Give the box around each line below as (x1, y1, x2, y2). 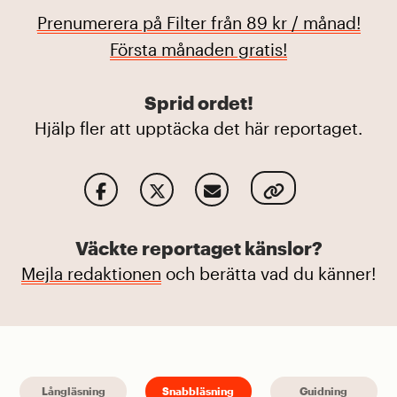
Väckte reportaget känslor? (74, 237, 323, 260)
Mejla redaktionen (21, 263, 161, 284)
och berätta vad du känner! (161, 263, 376, 284)
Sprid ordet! (144, 90, 253, 113)
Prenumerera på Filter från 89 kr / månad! (36, 12, 361, 34)
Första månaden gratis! (110, 39, 287, 60)
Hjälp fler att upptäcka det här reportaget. (35, 117, 362, 138)
